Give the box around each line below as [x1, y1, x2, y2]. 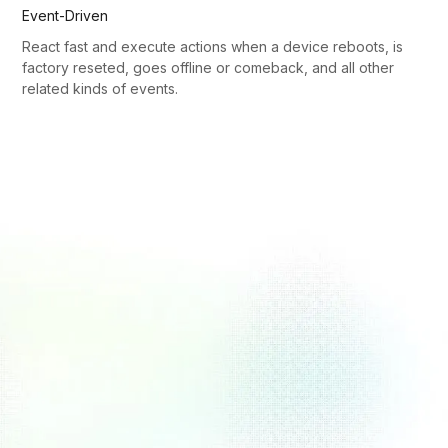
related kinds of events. [22, 80, 179, 98]
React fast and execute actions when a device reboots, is [22, 38, 404, 56]
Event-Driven [22, 7, 109, 25]
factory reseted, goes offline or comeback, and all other [22, 59, 395, 77]
